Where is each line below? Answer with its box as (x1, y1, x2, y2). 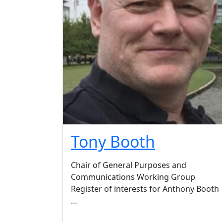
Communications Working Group (71, 171, 195, 183)
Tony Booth (71, 131, 155, 153)
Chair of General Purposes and (71, 160, 186, 171)
